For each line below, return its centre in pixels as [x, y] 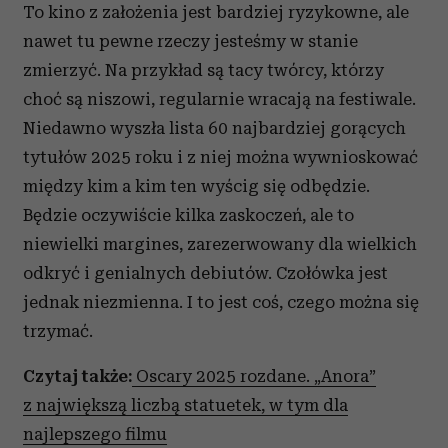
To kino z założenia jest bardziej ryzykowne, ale [216, 12]
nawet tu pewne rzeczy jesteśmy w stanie [190, 41]
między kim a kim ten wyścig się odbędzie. [196, 186]
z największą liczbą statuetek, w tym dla [185, 405]
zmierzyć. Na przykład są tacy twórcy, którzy [203, 70]
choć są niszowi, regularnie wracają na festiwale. [219, 99]
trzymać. [58, 331]
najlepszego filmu [95, 434]
